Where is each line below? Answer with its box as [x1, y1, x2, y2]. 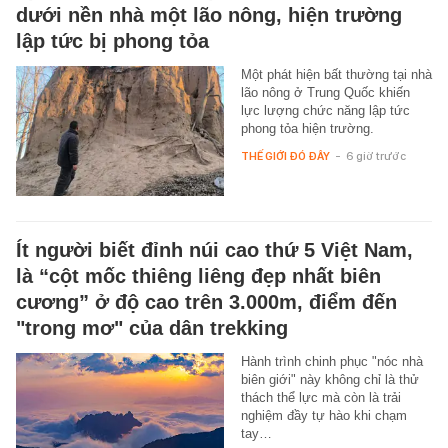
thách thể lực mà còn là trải [240, 389, 401, 405]
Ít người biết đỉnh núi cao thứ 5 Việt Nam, [16, 238, 413, 261]
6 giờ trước [345, 148, 406, 163]
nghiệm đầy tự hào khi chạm [240, 407, 407, 423]
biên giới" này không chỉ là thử [240, 371, 419, 387]
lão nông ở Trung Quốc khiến [240, 84, 410, 100]
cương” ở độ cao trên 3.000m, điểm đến [16, 290, 397, 313]
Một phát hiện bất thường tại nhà [240, 66, 432, 82]
